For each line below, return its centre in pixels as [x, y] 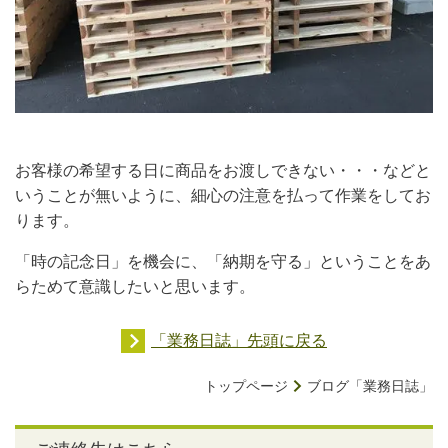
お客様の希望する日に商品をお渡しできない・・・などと [223, 170]
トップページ [246, 386]
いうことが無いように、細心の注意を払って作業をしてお [223, 195]
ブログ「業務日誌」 [370, 386]
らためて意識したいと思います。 [135, 286]
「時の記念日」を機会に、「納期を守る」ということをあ [223, 261]
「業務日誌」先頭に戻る [239, 340]
